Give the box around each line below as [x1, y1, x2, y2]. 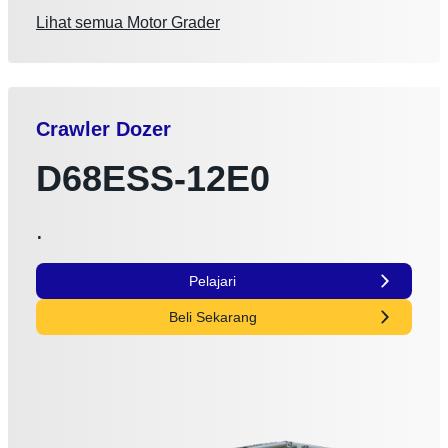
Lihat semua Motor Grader [36, 14, 220, 31]
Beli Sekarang [168, 309, 257, 325]
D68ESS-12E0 [36, 158, 270, 199]
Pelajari [189, 273, 237, 289]
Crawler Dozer [36, 118, 171, 140]
